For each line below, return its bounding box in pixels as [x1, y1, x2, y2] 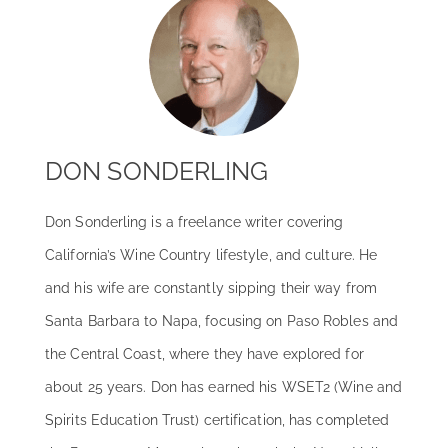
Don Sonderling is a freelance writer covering [45, 214, 344, 231]
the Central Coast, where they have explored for [45, 346, 364, 363]
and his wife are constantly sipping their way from [45, 280, 378, 297]
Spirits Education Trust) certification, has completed [45, 412, 390, 429]
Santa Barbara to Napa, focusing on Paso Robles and [45, 313, 399, 330]
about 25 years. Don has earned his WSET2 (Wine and [45, 379, 403, 396]
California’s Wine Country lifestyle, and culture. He [45, 247, 378, 264]
